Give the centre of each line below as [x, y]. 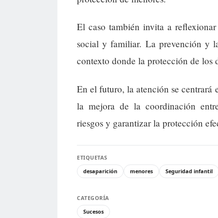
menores [141, 171]
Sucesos [93, 211]
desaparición [100, 171]
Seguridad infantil [189, 171]
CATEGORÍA [93, 198]
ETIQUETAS [92, 157]
